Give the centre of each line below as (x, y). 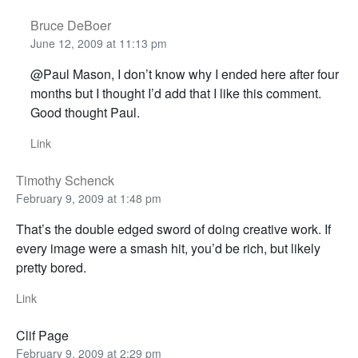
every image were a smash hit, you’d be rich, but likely (168, 249)
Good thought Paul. (85, 113)
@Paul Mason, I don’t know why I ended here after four (184, 74)
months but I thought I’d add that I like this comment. (175, 93)
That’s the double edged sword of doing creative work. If (173, 229)
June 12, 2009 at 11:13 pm (98, 44)
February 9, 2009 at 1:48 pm (89, 199)
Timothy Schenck (65, 181)
